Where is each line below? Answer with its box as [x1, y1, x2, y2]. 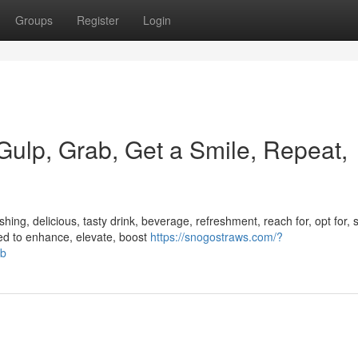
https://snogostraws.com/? [150, 229, 283, 245]
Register [77, 12, 119, 28]
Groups [15, 12, 53, 28]
